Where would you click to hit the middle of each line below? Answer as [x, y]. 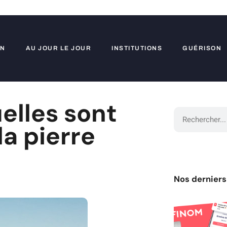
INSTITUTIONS [137, 48]
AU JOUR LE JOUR [58, 48]
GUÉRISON [202, 48]
